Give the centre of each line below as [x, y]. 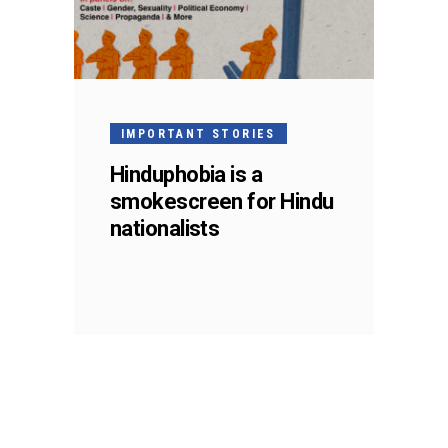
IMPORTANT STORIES [198, 133]
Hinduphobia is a [186, 174]
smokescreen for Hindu [222, 201]
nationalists [165, 228]
